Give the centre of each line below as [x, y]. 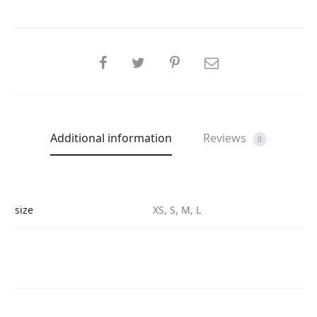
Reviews [226, 138]
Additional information [111, 138]
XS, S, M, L [177, 210]
